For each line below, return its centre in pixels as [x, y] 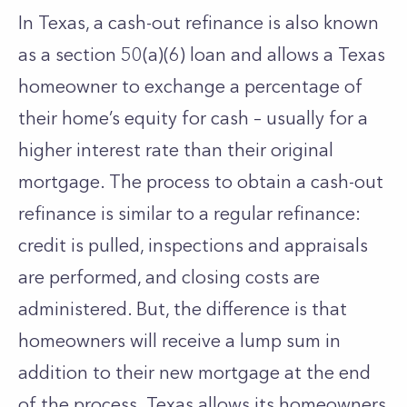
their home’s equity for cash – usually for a [193, 118]
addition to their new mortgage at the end [194, 372]
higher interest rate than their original [176, 150]
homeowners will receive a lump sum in [179, 341]
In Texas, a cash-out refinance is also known [199, 23]
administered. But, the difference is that [183, 309]
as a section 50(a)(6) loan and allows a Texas [202, 55]
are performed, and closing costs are [169, 277]
